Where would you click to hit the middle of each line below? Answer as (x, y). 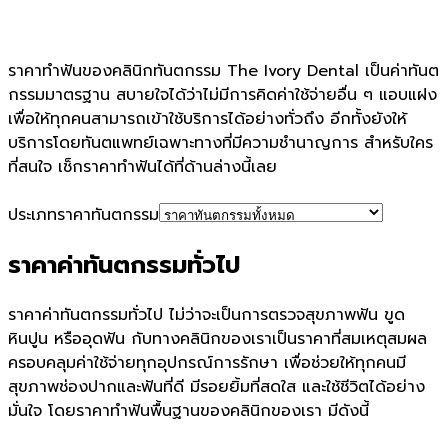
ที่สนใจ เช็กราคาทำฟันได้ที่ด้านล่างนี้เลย (142, 167)
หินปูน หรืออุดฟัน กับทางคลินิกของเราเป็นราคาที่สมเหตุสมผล (217, 339)
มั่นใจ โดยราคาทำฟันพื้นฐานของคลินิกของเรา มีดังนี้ (188, 411)
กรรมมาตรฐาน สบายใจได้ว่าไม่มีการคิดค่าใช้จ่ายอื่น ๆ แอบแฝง (222, 95)
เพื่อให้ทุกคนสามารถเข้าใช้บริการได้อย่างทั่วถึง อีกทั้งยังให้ (207, 119)
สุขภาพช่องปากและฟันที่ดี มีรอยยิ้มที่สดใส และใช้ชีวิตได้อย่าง (216, 387)
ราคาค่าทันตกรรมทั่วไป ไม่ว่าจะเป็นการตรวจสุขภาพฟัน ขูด (206, 315)
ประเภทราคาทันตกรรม (83, 215)
